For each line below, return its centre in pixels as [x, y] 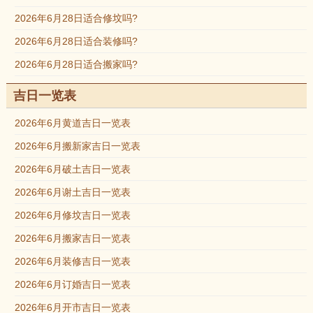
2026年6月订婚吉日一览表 [72, 284]
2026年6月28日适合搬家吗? [76, 64]
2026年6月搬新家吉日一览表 [77, 146]
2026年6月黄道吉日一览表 [72, 123]
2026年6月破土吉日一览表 [72, 169]
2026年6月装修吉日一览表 [72, 261]
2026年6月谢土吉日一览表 [72, 192]
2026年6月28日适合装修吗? [76, 41]
